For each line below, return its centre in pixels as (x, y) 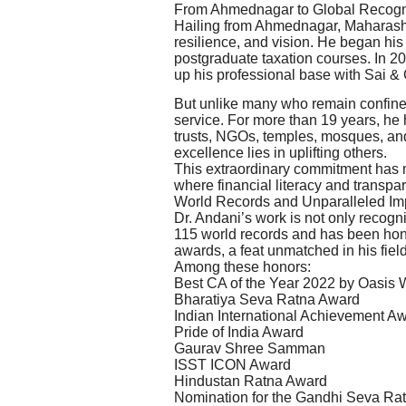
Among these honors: (242, 267)
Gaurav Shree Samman (250, 349)
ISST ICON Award (232, 365)
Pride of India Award (239, 333)
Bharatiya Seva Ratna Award (267, 300)
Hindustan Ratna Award (251, 382)
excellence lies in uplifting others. (280, 153)
